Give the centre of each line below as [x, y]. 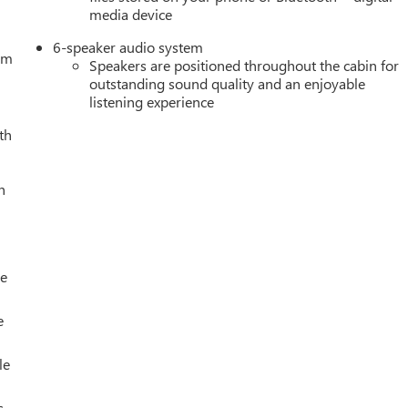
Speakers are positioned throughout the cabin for [245, 65]
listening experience [152, 101]
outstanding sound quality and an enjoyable [228, 83]
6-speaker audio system [128, 46]
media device [131, 14]
